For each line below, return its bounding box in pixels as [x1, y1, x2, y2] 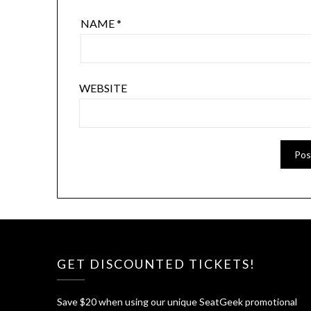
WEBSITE [79, 81, 128, 95]
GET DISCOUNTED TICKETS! [57, 255, 255, 271]
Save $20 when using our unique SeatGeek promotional [57, 295, 297, 308]
